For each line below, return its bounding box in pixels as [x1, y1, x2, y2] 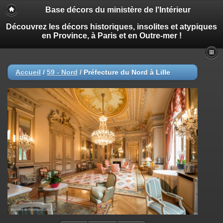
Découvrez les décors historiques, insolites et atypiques [6, 22, 217, 31]
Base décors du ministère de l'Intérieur [45, 5, 191, 14]
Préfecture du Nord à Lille [84, 68, 170, 76]
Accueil [15, 68, 41, 76]
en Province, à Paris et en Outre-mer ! [41, 31, 182, 40]
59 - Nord [47, 68, 78, 76]
